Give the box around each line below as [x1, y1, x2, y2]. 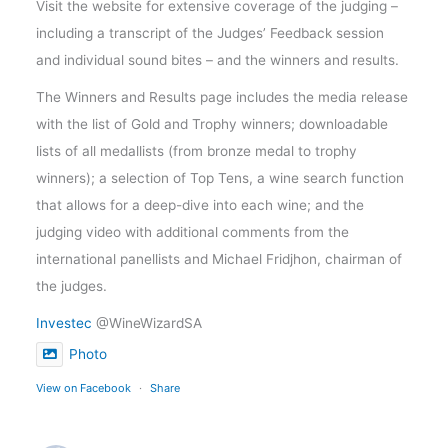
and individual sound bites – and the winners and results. [36, 51, 400, 68]
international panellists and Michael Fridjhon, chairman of [36, 250, 403, 267]
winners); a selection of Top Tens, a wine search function [36, 169, 405, 186]
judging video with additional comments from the [36, 223, 350, 240]
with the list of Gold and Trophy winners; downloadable [36, 115, 389, 132]
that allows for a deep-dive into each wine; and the [36, 196, 365, 213]
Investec [36, 314, 93, 331]
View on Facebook [36, 380, 132, 395]
